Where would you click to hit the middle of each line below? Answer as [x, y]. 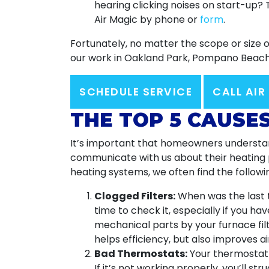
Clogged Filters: [135, 196]
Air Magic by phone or [147, 20]
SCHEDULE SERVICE [136, 92]
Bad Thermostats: [141, 254]
